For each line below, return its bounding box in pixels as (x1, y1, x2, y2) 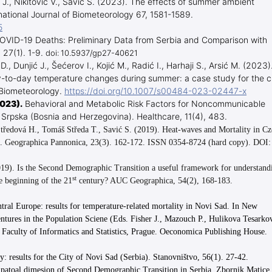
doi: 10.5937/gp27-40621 (46, 48, 138, 59)
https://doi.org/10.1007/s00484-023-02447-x (64, 86, 246, 98)
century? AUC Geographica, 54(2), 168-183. (76, 176, 233, 186)
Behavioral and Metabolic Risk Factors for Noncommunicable (25, 98, 265, 110)
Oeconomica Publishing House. (160, 227, 267, 237)
